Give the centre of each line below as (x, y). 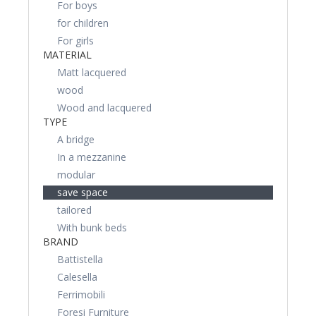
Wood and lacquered (104, 108)
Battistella (80, 259)
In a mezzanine (92, 157)
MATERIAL (67, 55)
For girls (75, 41)
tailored (74, 210)
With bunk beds (92, 227)
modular (76, 175)
